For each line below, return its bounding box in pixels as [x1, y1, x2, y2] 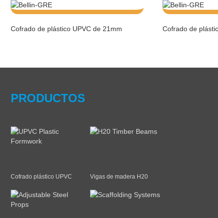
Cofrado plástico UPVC [11, 173, 72, 180]
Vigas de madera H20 [90, 173, 148, 180]
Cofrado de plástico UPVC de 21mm [11, 25, 122, 33]
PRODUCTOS [11, 91, 85, 105]
